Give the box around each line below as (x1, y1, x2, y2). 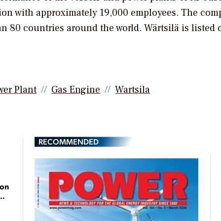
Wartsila (115, 83, 150, 96)
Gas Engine (51, 83, 101, 96)
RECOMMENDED (38, 136, 99, 147)
